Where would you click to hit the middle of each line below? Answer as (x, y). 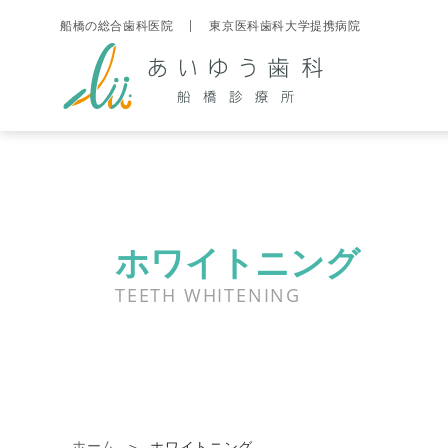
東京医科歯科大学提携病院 (285, 26)
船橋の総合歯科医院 (117, 26)
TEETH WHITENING (208, 294)
